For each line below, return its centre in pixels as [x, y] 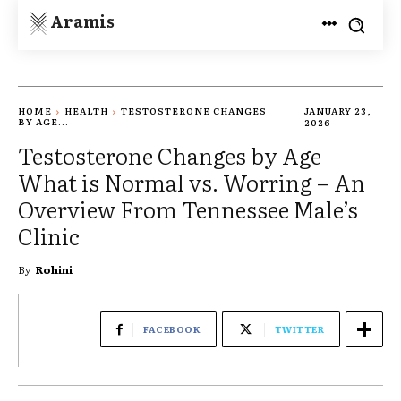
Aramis [82, 21]
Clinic [49, 235]
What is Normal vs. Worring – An [192, 182]
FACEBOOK [172, 328]
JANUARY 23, [337, 111]
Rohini [54, 269]
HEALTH [86, 111]
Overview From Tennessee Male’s [188, 209]
